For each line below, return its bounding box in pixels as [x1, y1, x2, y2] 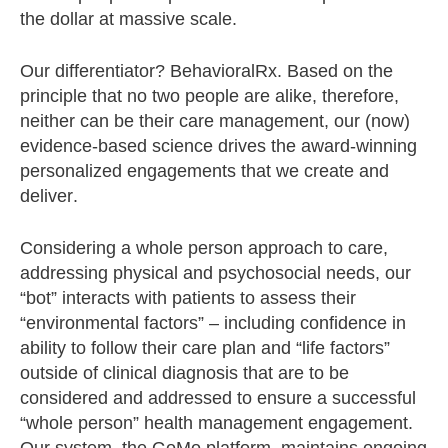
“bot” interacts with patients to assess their [20, 287, 356, 308]
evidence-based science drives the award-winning [20, 135, 417, 156]
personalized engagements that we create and [20, 160, 389, 181]
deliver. [20, 185, 78, 206]
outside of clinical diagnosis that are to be [20, 362, 349, 383]
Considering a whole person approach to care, [20, 237, 388, 258]
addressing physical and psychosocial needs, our [20, 262, 411, 283]
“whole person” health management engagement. [20, 412, 413, 433]
